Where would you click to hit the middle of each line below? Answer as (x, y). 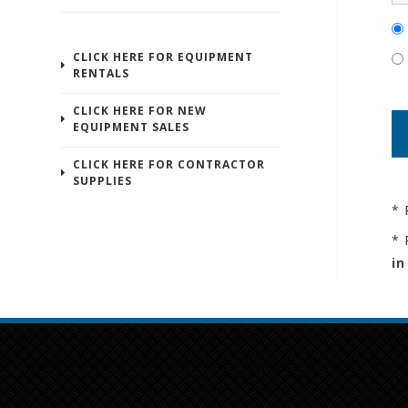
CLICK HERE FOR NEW (140, 111)
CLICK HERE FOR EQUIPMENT (163, 57)
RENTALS (102, 73)
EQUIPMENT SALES (132, 127)
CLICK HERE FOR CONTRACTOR (169, 164)
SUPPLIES (103, 181)
